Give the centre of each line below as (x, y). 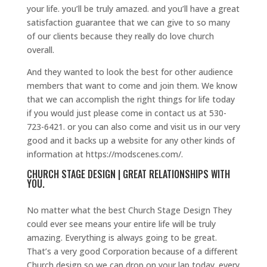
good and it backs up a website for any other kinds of (131, 141)
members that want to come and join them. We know (132, 86)
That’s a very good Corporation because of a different (132, 252)
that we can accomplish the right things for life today (131, 100)
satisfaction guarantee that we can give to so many (128, 23)
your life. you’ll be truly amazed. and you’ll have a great (133, 9)
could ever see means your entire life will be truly (121, 224)
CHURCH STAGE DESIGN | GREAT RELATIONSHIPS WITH (128, 174)
